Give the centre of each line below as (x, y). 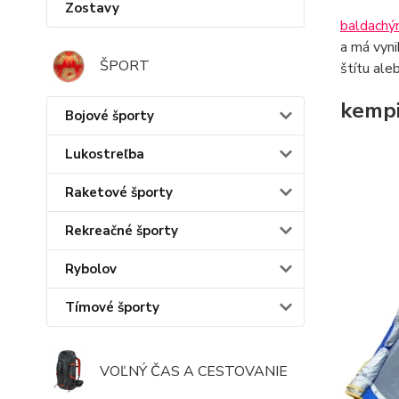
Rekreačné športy (122, 230)
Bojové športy (110, 115)
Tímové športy (112, 307)
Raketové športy (119, 192)
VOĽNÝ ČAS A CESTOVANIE (194, 371)
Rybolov (91, 269)
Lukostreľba (105, 154)
